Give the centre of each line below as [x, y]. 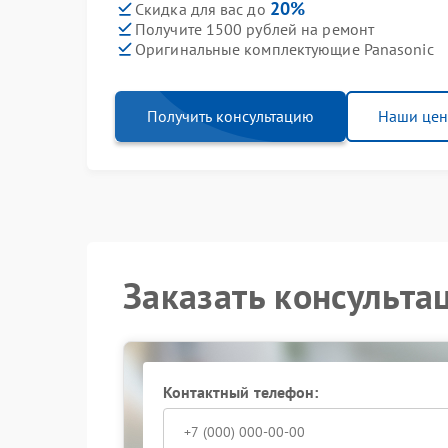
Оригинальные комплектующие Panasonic [284, 48]
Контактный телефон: [240, 392]
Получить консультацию [230, 116]
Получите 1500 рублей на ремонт [254, 28]
